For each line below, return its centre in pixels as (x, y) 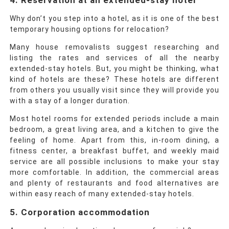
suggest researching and (168, 47)
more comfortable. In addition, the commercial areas (114, 173)
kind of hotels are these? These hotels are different (114, 79)
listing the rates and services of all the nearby (114, 58)
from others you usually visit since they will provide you (114, 90)
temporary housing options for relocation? (90, 29)
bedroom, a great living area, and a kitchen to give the (114, 130)
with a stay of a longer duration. (71, 101)
